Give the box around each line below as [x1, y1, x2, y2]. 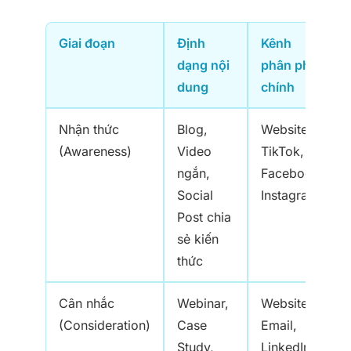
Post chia [177, 209, 231, 226]
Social [177, 187, 213, 204]
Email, [261, 317, 297, 334]
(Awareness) [59, 143, 132, 160]
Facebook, [261, 165, 324, 182]
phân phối [261, 57, 321, 74]
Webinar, [177, 295, 229, 312]
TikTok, [261, 143, 304, 160]
